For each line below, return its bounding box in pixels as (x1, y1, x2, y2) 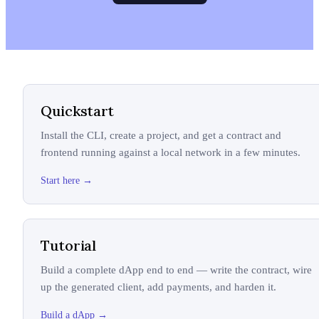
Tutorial (41, 236, 96, 254)
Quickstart (41, 102, 114, 120)
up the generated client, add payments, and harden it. (41, 281, 276, 293)
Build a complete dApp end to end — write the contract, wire (41, 264, 312, 276)
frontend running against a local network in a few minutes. (41, 147, 300, 158)
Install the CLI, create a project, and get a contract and (41, 130, 281, 141)
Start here (41, 175, 80, 186)
